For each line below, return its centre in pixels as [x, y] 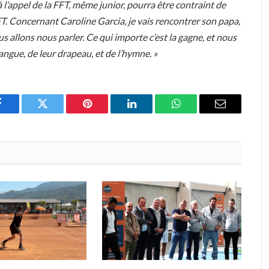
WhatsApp [198, 113]
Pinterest [105, 113]
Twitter [57, 113]
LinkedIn [150, 113]
